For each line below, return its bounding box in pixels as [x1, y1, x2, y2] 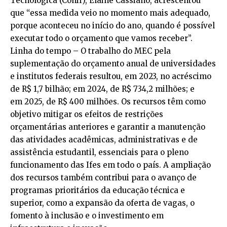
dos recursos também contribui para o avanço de [10, 173, 197, 182]
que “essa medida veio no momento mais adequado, [10, 8, 210, 18]
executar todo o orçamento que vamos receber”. [10, 33, 193, 43]
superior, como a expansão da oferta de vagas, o [10, 198, 195, 208]
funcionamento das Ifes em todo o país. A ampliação [10, 160, 211, 170]
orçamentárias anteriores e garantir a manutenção [10, 122, 205, 132]
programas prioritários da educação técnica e [10, 185, 185, 195]
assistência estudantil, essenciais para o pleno [10, 147, 188, 157]
